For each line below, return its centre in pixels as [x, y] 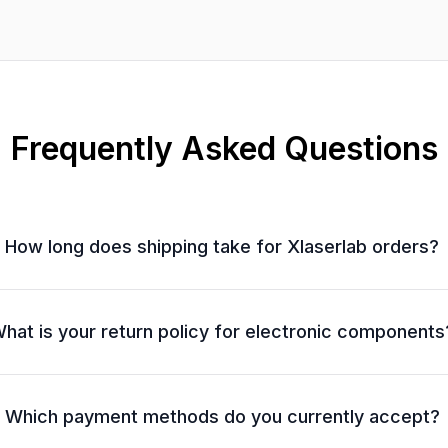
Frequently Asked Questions [224, 148]
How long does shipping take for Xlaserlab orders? [222, 246]
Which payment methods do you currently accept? [222, 416]
